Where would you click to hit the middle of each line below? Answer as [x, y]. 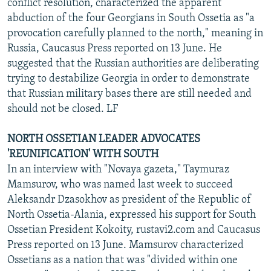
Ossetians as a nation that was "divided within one [122, 260]
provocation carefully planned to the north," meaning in [135, 33]
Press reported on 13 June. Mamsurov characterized [126, 245]
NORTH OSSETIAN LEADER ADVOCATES [104, 139]
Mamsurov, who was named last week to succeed [120, 184]
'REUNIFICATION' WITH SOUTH [83, 154]
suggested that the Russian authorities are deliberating [133, 64]
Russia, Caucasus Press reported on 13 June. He [115, 48]
